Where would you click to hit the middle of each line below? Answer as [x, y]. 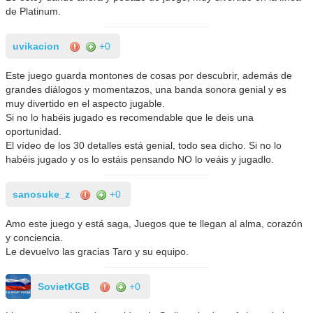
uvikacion [36, 46]
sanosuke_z [42, 194]
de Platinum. [34, 11]
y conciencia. [35, 237]
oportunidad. [34, 131]
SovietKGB [64, 286]
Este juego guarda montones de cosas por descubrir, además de [149, 75]
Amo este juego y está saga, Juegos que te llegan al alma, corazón [154, 223]
